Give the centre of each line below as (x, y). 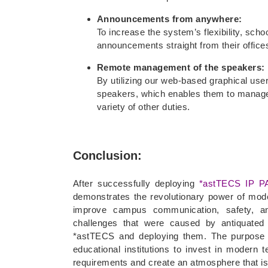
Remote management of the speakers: (181, 67)
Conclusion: (107, 155)
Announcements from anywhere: (169, 19)
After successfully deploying (136, 183)
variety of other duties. (143, 106)
